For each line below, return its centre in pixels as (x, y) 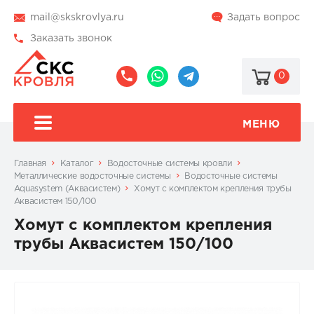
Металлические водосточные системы (92, 176)
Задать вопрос (264, 18)
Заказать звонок (71, 39)
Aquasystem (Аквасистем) (67, 189)
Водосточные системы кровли (170, 164)
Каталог (77, 164)
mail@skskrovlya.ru (77, 18)
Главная (30, 164)
